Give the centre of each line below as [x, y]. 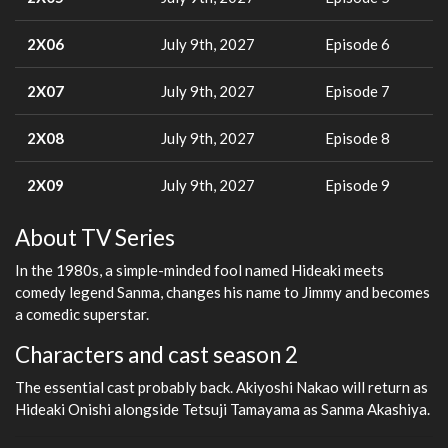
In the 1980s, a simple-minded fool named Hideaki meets [199, 269]
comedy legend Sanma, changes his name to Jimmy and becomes [222, 291]
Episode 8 [357, 137]
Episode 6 [357, 43]
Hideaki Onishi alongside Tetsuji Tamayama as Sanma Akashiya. [222, 408]
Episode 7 [357, 90]
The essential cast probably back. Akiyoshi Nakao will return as [221, 386]
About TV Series [95, 237]
